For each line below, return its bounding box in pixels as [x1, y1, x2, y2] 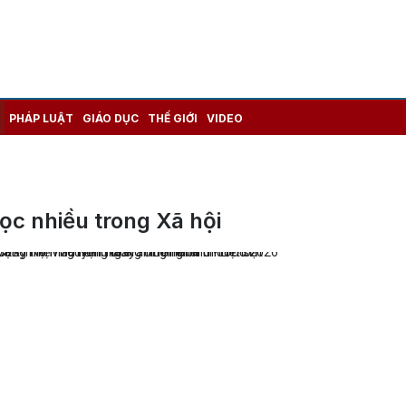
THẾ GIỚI [148, 111, 198, 125]
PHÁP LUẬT [9, 111, 73, 125]
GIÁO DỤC [82, 111, 139, 125]
